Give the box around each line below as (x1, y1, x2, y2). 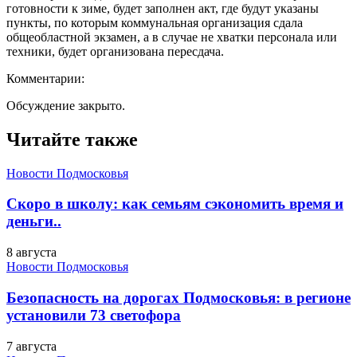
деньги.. (6, 213, 61, 230)
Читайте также (6, 128, 138, 150)
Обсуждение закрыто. (6, 98, 125, 112)
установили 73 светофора (6, 306, 181, 324)
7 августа (6, 339, 57, 353)
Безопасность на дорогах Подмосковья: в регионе (6, 288, 351, 306)
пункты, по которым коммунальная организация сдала (6, 15, 303, 29)
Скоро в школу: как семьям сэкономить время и (6, 195, 343, 213)
